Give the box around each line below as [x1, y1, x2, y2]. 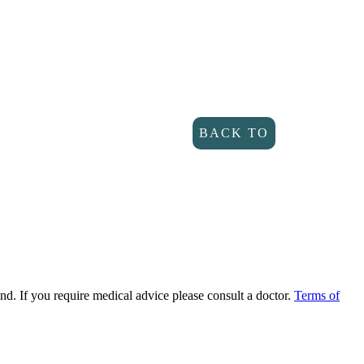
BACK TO [198, 126, 269, 141]
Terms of [294, 288, 340, 302]
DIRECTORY [193, 158, 283, 173]
